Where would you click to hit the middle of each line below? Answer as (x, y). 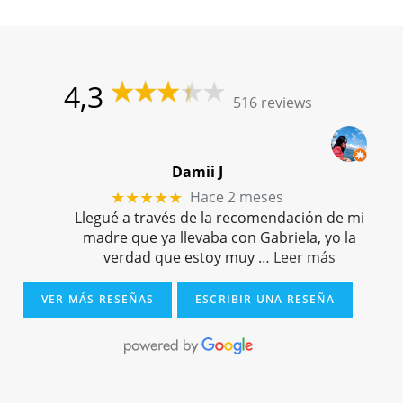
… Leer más (297, 257)
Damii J (197, 172)
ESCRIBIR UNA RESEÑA (265, 299)
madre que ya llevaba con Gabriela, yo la (219, 237)
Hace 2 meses (236, 197)
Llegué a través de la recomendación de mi (219, 217)
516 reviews (272, 103)
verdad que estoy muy (179, 257)
